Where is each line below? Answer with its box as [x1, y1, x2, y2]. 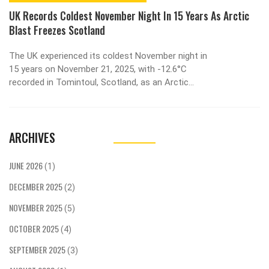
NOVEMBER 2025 [9, 201, 64, 214]
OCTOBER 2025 [9, 222, 61, 235]
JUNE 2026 [9, 159, 44, 172]
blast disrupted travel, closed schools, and [9, 90, 177, 101]
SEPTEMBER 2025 [9, 243, 67, 256]
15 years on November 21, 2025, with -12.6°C [9, 64, 187, 75]
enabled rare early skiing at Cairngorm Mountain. [9, 103, 199, 115]
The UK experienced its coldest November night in [9, 50, 207, 62]
